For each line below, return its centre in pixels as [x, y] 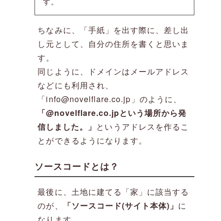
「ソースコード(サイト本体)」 [120, 206]
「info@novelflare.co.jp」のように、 [110, 99]
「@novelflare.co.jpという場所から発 [112, 113]
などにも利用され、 [75, 85]
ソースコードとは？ [77, 166]
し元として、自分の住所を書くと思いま [113, 44]
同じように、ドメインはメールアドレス [113, 72]
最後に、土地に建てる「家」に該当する [113, 192]
